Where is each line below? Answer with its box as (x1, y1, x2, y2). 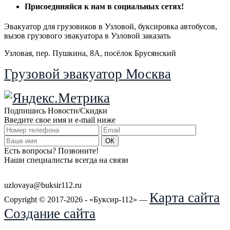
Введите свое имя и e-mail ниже (4, 115, 116, 124)
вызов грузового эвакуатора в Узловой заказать (4, 31, 170, 40)
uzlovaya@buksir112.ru (4, 180, 82, 189)
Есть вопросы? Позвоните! (4, 146, 99, 155)
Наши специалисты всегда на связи (4, 155, 128, 164)
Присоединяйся (25, 2, 84, 11)
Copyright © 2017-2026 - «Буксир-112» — (4, 195, 149, 204)
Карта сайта (149, 189, 220, 205)
